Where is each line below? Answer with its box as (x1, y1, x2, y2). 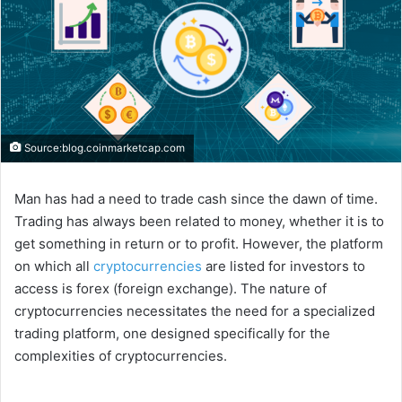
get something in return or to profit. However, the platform (14, 235, 383, 253)
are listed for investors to (202, 258, 365, 275)
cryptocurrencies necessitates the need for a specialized (14, 302, 375, 320)
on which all (14, 258, 93, 275)
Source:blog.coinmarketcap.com (22, 142, 185, 155)
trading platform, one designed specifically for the (14, 325, 330, 343)
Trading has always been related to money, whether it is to (14, 213, 384, 231)
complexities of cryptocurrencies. (14, 347, 227, 365)
